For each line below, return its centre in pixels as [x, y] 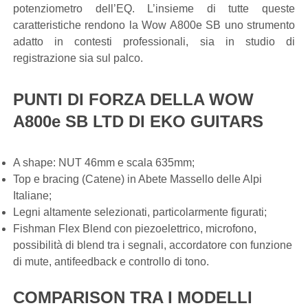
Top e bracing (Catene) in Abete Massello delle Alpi [137, 179]
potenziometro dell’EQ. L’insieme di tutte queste [154, 9]
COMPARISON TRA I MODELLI [133, 297]
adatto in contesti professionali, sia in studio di [154, 42]
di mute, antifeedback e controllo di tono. [111, 262]
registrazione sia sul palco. [78, 58]
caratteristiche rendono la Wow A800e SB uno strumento [154, 25]
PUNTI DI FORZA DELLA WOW [133, 99]
